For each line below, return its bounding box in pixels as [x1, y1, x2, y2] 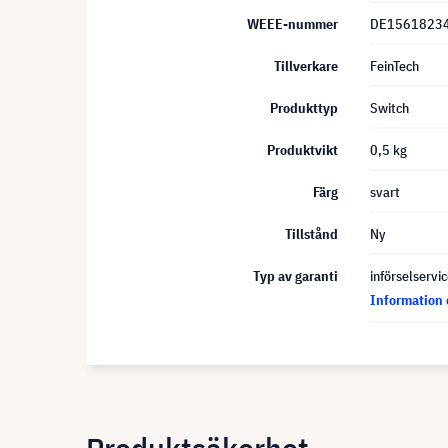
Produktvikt [267, 141, 338, 159]
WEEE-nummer [247, 15, 338, 33]
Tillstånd [285, 225, 338, 243]
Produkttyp [270, 99, 338, 117]
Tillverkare [274, 57, 338, 75]
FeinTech [370, 57, 419, 75]
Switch [370, 99, 409, 117]
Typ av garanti [253, 267, 338, 285]
